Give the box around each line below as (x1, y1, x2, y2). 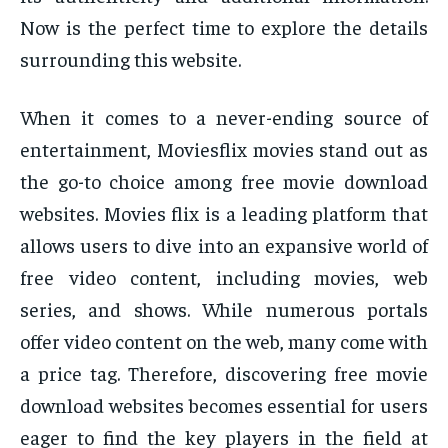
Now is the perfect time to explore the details (20, 14, 428, 40)
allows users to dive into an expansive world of (20, 232, 428, 258)
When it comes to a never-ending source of (20, 104, 428, 130)
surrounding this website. (20, 46, 241, 72)
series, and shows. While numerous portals (20, 296, 428, 322)
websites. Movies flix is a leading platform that (20, 200, 428, 226)
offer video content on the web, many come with (20, 328, 428, 354)
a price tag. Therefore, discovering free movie (20, 360, 428, 386)
